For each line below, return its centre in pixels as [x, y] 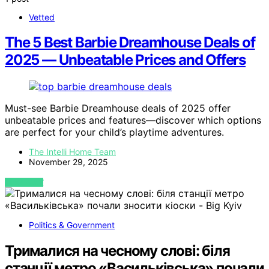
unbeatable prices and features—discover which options [133, 120]
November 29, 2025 [68, 162]
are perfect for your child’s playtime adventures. [114, 132]
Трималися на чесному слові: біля [117, 251]
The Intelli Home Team [72, 152]
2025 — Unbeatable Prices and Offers [125, 60]
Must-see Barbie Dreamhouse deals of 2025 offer [118, 108]
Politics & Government [72, 225]
